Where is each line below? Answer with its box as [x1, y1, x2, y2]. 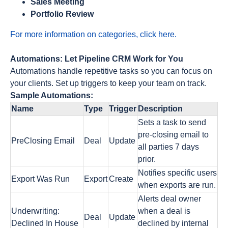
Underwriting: [11, 207, 60, 215]
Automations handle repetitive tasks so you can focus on [10, 67, 212, 75]
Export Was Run [11, 175, 70, 183]
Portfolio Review [31, 10, 94, 18]
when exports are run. [138, 181, 216, 189]
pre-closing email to [138, 130, 209, 139]
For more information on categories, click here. [10, 30, 177, 39]
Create [109, 175, 133, 183]
